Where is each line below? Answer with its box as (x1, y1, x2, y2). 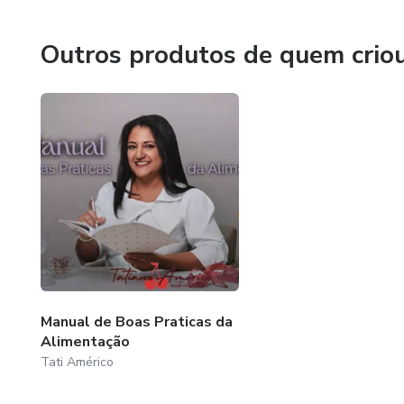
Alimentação (41, 331, 130, 352)
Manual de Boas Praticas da (41, 311, 233, 332)
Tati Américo (41, 353, 114, 371)
